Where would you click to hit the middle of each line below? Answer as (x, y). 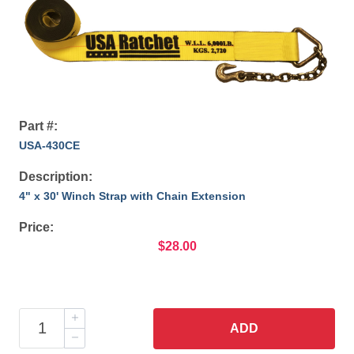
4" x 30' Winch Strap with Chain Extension (132, 196)
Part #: (38, 126)
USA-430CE (49, 145)
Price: (36, 227)
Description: (56, 177)
